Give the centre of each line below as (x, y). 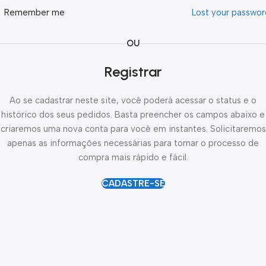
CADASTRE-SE (133, 183)
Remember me (34, 12)
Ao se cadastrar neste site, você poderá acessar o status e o (133, 100)
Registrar (133, 72)
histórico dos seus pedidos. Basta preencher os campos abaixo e (133, 115)
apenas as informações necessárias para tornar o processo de (133, 143)
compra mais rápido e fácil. (133, 157)
